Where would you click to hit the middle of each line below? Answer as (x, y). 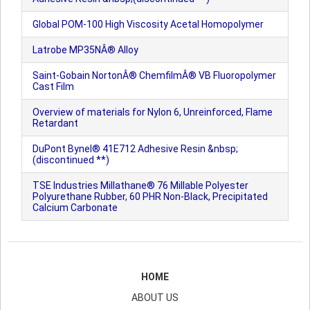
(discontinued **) (71, 160)
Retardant (55, 123)
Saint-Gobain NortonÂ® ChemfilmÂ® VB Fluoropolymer (154, 75)
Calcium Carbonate (75, 208)
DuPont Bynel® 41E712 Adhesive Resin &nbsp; (135, 149)
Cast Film (53, 86)
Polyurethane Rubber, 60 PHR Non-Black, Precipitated (150, 197)
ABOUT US (155, 298)
